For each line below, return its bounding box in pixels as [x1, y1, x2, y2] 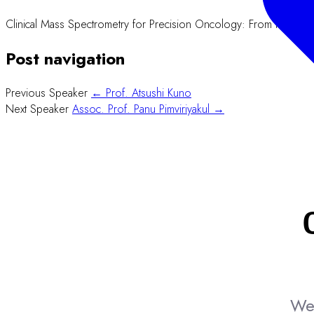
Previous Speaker [6, 85, 91, 101]
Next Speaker [6, 101, 72, 117]
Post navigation [6, 46, 125, 71]
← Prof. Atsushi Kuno [91, 85, 191, 101]
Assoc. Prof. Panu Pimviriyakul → [72, 101, 224, 117]
